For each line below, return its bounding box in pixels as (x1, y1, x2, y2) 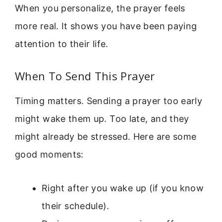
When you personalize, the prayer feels (15, 3, 185, 14)
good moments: (15, 149, 84, 160)
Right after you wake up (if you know (42, 183, 204, 194)
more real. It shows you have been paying (15, 21, 197, 32)
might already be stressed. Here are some (15, 131, 197, 142)
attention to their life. (15, 39, 109, 50)
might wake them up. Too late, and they (15, 113, 189, 124)
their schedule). (42, 201, 110, 212)
